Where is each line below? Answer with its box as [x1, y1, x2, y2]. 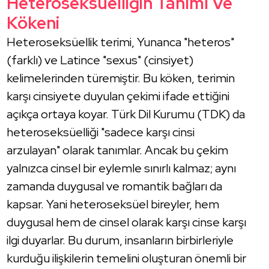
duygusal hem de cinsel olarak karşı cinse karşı [7, 214, 247, 230]
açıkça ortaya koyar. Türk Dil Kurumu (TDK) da [7, 106, 246, 122]
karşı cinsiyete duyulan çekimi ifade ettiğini [7, 88, 230, 104]
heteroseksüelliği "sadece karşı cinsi [7, 124, 195, 140]
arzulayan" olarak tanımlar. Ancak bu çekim [7, 142, 229, 158]
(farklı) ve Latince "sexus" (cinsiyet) [7, 52, 194, 68]
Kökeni [7, 11, 60, 34]
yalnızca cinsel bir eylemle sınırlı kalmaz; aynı [7, 160, 237, 176]
